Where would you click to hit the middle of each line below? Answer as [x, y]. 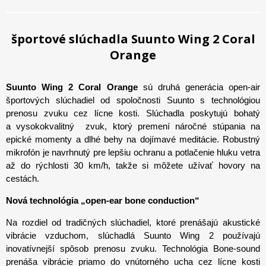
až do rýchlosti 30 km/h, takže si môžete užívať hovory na [133, 165]
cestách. [23, 178]
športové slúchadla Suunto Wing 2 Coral [133, 39]
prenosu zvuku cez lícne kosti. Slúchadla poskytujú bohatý [133, 113]
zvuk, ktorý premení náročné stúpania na [173, 126]
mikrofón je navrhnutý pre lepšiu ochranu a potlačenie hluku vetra [133, 152]
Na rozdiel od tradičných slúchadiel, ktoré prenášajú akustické [133, 222]
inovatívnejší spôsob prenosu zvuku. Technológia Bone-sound [133, 248]
